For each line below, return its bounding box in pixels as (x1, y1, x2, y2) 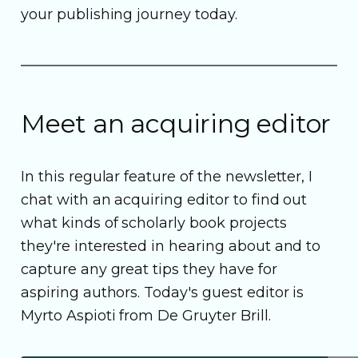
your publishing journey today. (21, 5, 237, 23)
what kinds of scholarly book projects (21, 213, 287, 232)
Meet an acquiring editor (21, 107, 332, 139)
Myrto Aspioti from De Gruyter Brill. (21, 306, 271, 324)
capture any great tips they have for (21, 260, 277, 278)
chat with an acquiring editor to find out (21, 190, 308, 209)
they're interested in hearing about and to (21, 237, 321, 255)
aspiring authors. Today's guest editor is (21, 283, 304, 301)
